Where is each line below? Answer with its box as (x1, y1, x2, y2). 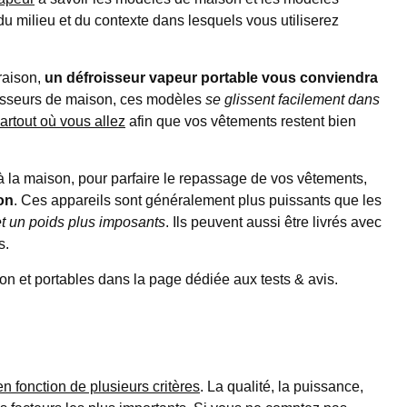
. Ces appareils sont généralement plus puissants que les (14, 192, 382, 208)
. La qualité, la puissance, (200, 378, 363, 394)
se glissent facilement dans (205, 91, 380, 107)
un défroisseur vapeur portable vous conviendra (45, 69, 378, 85)
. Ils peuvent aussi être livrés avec (165, 213, 382, 230)
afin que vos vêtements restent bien (125, 113, 356, 129)
